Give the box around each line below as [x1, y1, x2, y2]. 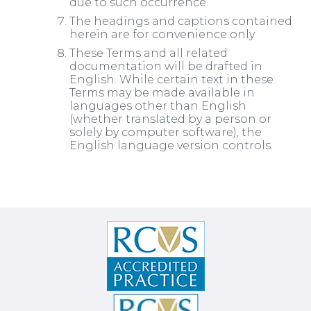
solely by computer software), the [69, 126, 262, 140]
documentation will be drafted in [69, 60, 262, 74]
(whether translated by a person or [69, 112, 271, 126]
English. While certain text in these [69, 73, 274, 87]
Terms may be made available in [69, 86, 255, 100]
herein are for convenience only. [69, 28, 256, 42]
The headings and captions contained [69, 15, 292, 28]
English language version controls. [69, 139, 273, 153]
